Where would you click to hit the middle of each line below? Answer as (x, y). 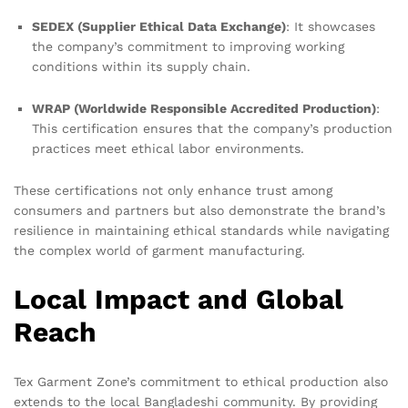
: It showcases (331, 27)
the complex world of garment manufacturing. (159, 250)
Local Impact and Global (178, 299)
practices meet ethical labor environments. (168, 149)
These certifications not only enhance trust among (173, 190)
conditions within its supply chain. (141, 67)
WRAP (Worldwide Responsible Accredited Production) (204, 109)
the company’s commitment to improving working (188, 47)
